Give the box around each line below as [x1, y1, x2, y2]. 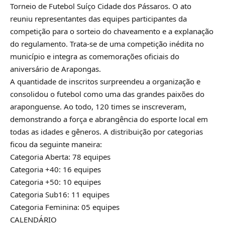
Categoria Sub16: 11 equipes [10, 189, 109, 199]
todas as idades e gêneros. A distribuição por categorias [10, 126, 203, 137]
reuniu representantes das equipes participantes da [10, 13, 187, 24]
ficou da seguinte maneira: [10, 139, 102, 149]
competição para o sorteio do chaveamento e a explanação [10, 26, 213, 36]
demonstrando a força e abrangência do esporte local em [10, 114, 208, 124]
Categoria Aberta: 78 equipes [10, 151, 110, 162]
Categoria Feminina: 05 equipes [10, 201, 120, 212]
